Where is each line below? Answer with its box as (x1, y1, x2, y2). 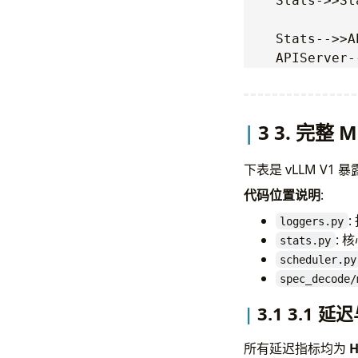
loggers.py (280, 214, 344, 228)
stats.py (280, 233, 332, 247)
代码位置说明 (243, 185, 320, 204)
